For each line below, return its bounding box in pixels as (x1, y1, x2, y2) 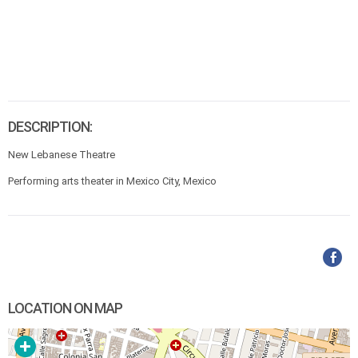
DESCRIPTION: (8, 118, 92, 135)
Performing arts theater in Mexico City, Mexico (8, 175, 217, 187)
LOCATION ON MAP (8, 300, 122, 316)
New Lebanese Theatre (8, 149, 115, 161)
